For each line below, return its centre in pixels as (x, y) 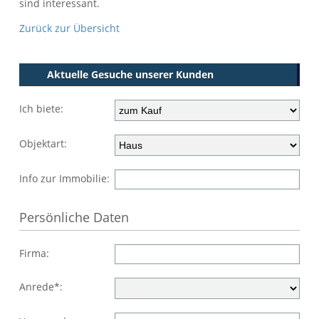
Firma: (34, 253)
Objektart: (43, 143)
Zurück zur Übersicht (69, 28)
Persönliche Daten (74, 218)
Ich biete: (41, 109)
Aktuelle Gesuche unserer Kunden (131, 74)
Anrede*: (41, 287)
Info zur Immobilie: (64, 178)
